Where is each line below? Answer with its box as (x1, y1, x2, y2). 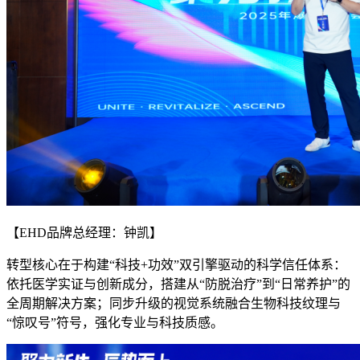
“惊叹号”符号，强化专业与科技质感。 (6, 316, 223, 330)
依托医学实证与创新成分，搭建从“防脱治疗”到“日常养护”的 (6, 277, 350, 292)
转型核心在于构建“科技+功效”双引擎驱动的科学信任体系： (6, 258, 346, 272)
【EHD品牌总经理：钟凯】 (6, 226, 162, 240)
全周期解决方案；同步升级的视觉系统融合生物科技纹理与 (6, 297, 341, 311)
